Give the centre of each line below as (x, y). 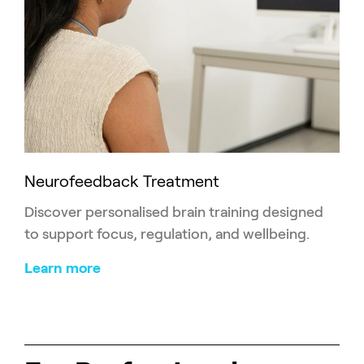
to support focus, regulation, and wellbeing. (167, 234)
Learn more (63, 269)
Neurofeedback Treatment (122, 182)
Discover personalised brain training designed (174, 212)
